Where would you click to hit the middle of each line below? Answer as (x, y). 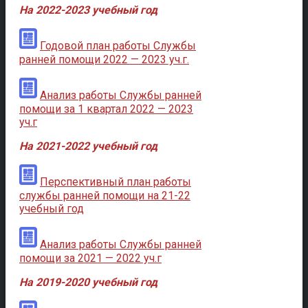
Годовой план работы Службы (118, 45)
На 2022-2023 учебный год (88, 10)
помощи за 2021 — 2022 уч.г (90, 258)
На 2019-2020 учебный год (88, 282)
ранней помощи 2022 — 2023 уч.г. (104, 59)
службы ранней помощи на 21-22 (105, 195)
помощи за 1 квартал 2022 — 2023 (106, 109)
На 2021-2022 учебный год (88, 146)
